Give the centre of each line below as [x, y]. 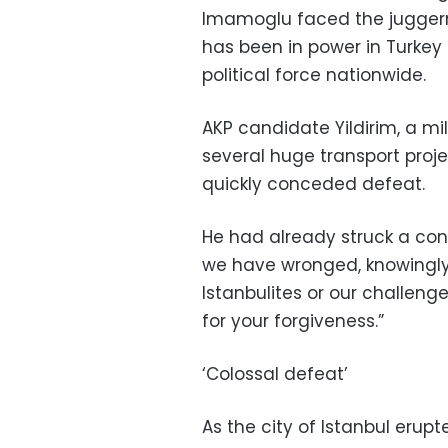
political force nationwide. [314, 75]
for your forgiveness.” [293, 321]
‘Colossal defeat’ [275, 374]
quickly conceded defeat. [313, 184]
